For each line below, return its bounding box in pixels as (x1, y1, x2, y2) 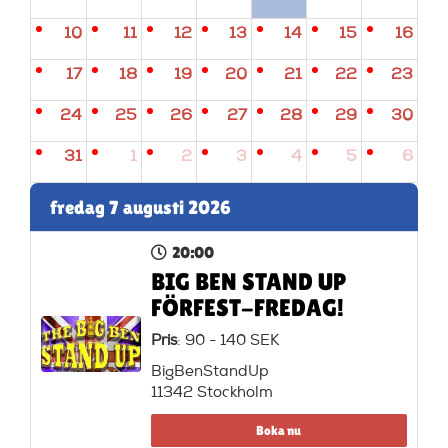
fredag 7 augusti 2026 (49, 195, 231, 218)
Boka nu (256, 422, 302, 438)
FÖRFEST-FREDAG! (150, 293, 344, 321)
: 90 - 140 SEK (176, 333, 279, 349)
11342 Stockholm (150, 385, 273, 401)
